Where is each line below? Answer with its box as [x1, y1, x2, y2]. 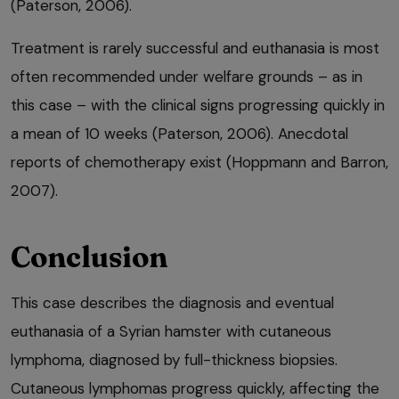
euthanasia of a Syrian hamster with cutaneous [11, 322, 331, 342]
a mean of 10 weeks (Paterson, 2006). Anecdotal [11, 124, 348, 144]
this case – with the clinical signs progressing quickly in [11, 95, 385, 116]
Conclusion [11, 240, 167, 275]
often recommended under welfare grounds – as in [11, 67, 362, 87]
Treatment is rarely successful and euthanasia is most [11, 38, 379, 59]
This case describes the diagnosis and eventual [11, 293, 334, 313]
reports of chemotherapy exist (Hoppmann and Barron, [11, 152, 388, 173]
